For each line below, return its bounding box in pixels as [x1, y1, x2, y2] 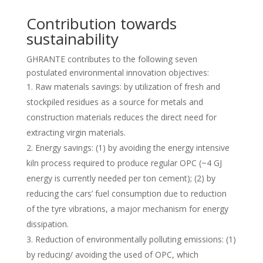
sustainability [26, 28, 119, 49]
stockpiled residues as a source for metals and [26, 96, 203, 107]
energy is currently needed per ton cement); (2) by [26, 173, 215, 184]
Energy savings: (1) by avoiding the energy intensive [35, 142, 230, 153]
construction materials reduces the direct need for [26, 112, 217, 123]
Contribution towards [26, 13, 177, 34]
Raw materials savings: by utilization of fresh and [35, 81, 220, 92]
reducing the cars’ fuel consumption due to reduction [26, 188, 227, 199]
